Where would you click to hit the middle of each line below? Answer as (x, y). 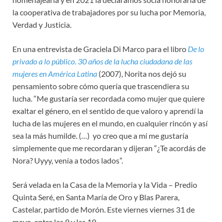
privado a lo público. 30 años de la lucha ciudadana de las (102, 61)
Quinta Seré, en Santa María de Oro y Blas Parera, (96, 197)
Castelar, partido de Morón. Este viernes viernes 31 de (104, 209)
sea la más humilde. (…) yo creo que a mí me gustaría (100, 135)
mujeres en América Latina (55, 73)
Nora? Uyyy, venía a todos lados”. (68, 160)
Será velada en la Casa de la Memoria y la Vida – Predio (105, 184)
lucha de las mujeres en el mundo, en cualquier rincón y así (110, 123)
